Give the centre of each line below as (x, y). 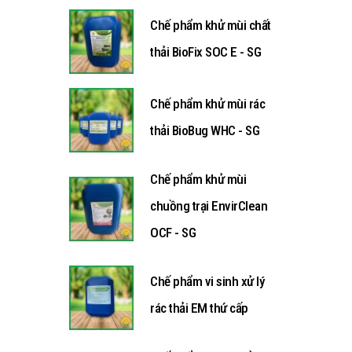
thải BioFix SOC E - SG (206, 52)
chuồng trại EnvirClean (209, 206)
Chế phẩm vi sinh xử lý (207, 281)
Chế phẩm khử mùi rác (208, 104)
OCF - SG (173, 233)
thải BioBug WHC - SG (205, 130)
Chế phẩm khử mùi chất (211, 25)
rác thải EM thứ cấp (199, 308)
